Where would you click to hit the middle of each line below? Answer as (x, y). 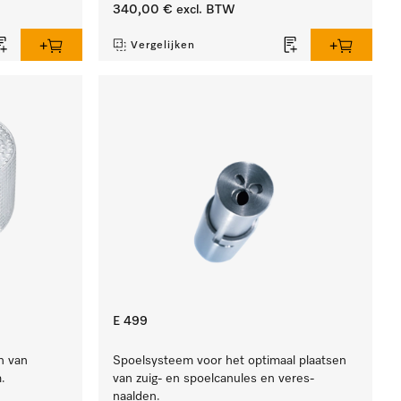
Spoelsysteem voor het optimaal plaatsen (230, 361)
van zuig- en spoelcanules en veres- (214, 379)
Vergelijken (163, 46)
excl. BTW (205, 10)
